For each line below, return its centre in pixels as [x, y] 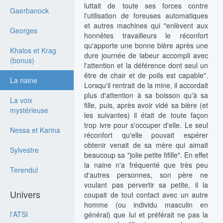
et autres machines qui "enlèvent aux [146, 25]
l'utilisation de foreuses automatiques [146, 15]
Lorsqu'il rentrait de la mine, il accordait [146, 85]
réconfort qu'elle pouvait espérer [146, 135]
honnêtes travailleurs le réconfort [146, 35]
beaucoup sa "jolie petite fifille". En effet [146, 155]
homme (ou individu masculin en [146, 205]
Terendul [24, 170]
